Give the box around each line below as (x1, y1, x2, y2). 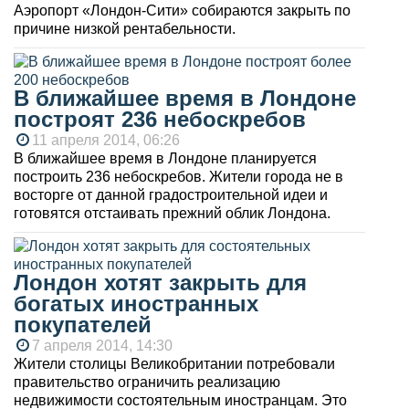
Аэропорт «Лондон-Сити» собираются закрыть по (14, 3, 351, 19)
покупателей (14, 312, 152, 338)
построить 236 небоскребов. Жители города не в (14, 169, 343, 185)
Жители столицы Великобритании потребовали (14, 356, 335, 372)
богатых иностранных (14, 291, 258, 317)
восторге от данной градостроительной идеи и (14, 187, 328, 204)
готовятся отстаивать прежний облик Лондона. (14, 205, 330, 222)
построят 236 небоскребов (14, 107, 306, 132)
